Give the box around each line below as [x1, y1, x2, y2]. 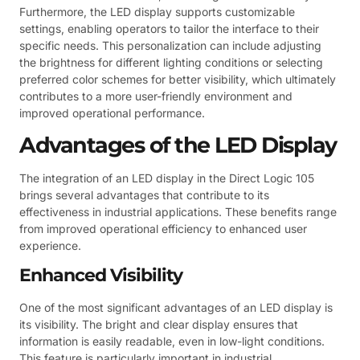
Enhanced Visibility [19, 264, 182, 287]
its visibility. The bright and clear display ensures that [19, 317, 298, 332]
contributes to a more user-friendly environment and [19, 89, 292, 104]
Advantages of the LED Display [19, 131, 337, 158]
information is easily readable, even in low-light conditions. [19, 334, 325, 349]
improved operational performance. [19, 106, 205, 121]
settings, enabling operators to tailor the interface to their [19, 22, 319, 36]
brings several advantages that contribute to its [19, 187, 269, 202]
